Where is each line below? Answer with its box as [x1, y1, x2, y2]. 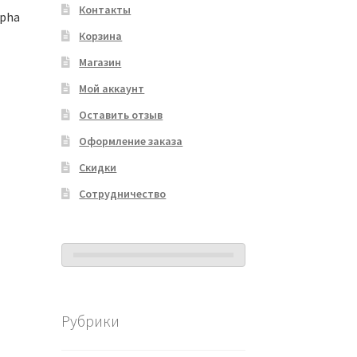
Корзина [79, 29, 123, 44]
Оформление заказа [79, 134, 183, 149]
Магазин [79, 55, 122, 70]
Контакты [79, 2, 131, 18]
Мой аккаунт [79, 81, 145, 96]
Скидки [79, 160, 117, 175]
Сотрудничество [79, 186, 167, 202]
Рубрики [61, 311, 120, 331]
